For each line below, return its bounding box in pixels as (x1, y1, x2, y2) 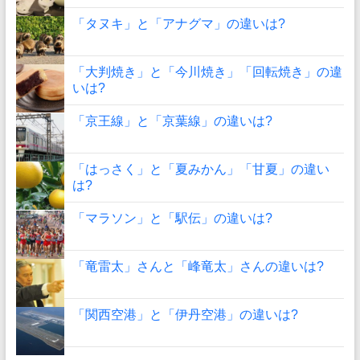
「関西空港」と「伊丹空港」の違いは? (72, 307, 298, 321)
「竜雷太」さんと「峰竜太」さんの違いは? (72, 259, 324, 273)
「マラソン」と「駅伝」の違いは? (72, 211, 272, 225)
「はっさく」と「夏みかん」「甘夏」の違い (72, 162, 329, 176)
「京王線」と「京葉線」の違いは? (72, 113, 272, 128)
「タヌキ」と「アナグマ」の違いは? (72, 16, 285, 31)
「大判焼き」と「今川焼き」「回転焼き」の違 (72, 64, 342, 79)
